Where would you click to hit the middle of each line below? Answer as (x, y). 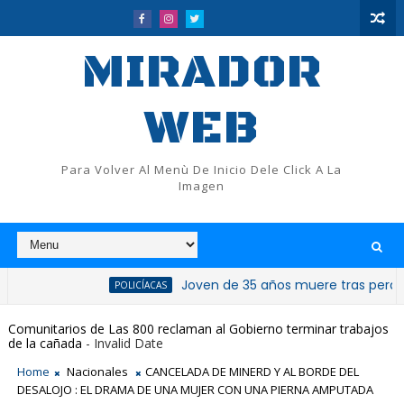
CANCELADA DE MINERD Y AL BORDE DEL (252, 372)
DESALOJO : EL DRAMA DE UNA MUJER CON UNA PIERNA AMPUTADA (195, 390)
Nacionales (97, 372)
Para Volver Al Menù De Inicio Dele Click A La (202, 170)
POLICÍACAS (83, 285)
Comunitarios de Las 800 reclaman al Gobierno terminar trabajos (198, 328)
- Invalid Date (122, 343)
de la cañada (45, 343)
